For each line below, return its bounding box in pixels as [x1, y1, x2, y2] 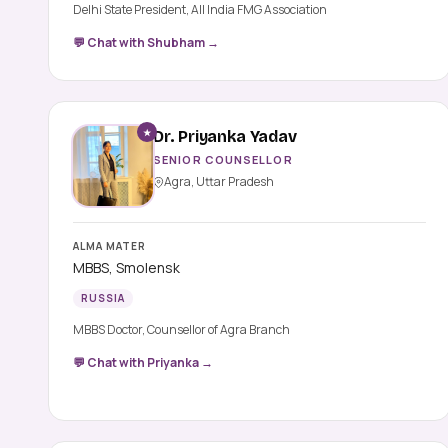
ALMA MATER [73, 239, 146, 254]
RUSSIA [81, 291, 125, 306]
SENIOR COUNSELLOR [153, 152, 293, 168]
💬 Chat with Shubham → [73, 33, 219, 51]
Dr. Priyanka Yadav [153, 127, 297, 147]
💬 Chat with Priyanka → [73, 354, 213, 372]
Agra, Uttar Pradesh [164, 173, 274, 191]
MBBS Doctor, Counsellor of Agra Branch [73, 321, 290, 339]
